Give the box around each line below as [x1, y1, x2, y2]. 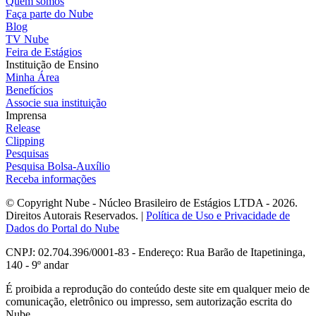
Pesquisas [6, 147, 49, 159]
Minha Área [6, 71, 59, 83]
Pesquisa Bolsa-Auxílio [6, 159, 110, 172]
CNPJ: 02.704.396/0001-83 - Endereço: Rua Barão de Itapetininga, [6, 245, 305, 258]
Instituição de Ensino [6, 58, 99, 71]
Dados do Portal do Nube [6, 221, 119, 234]
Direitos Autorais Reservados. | [6, 209, 146, 221]
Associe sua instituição [6, 96, 107, 109]
